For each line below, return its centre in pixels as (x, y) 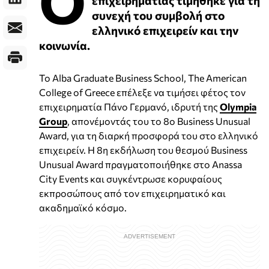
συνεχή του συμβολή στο (158, 15)
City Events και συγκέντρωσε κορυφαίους (131, 179)
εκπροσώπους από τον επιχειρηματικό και (132, 193)
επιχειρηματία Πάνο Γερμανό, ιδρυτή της (129, 107)
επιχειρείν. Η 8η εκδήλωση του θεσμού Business (143, 150)
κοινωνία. (65, 45)
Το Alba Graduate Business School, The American (143, 78)
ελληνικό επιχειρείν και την (165, 30)
